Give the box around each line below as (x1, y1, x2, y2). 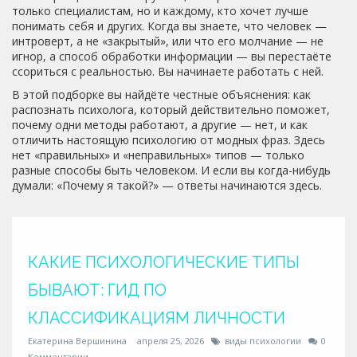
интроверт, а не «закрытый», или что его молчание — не (12, 33, 324, 49)
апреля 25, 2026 (137, 335, 204, 347)
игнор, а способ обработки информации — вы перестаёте (12, 49, 331, 64)
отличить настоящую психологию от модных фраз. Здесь (12, 132, 325, 147)
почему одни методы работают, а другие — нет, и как (12, 117, 308, 132)
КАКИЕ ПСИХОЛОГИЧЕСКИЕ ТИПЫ (28, 253, 300, 272)
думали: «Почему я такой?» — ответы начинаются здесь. (12, 178, 322, 193)
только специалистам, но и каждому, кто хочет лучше (12, 3, 308, 18)
